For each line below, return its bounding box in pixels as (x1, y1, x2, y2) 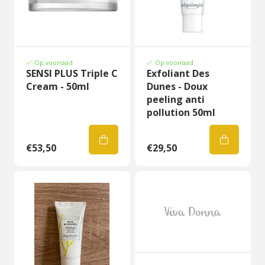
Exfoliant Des (147, 67, 209, 80)
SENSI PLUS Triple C (26, 67, 118, 80)
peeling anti (147, 93, 205, 106)
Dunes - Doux (147, 80, 208, 93)
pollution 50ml (147, 106, 215, 119)
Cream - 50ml (26, 80, 89, 93)
